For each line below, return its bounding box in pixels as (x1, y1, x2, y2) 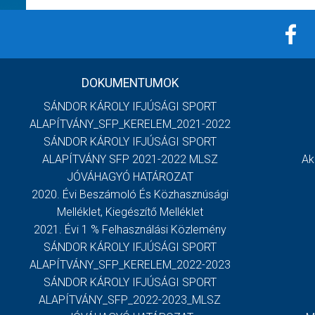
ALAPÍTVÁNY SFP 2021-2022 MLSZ (41, 153, 218, 167)
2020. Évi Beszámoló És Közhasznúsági (31, 188, 229, 202)
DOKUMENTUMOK (81, 76, 179, 91)
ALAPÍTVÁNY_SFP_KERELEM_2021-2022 (29, 117, 231, 131)
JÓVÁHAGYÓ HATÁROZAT (66, 170, 193, 184)
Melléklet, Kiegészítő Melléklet (56, 205, 203, 219)
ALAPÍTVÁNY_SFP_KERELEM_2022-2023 (29, 258, 231, 272)
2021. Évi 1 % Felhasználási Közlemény (33, 223, 226, 237)
